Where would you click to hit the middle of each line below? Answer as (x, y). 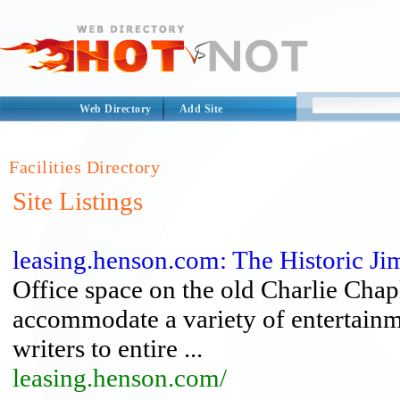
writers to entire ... (108, 348)
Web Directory (116, 109)
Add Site (201, 109)
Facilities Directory (84, 167)
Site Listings (78, 201)
